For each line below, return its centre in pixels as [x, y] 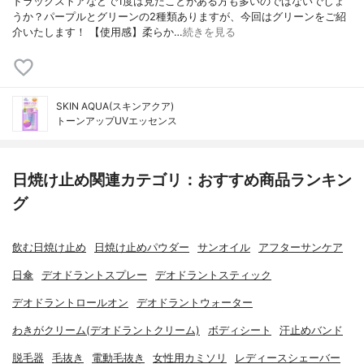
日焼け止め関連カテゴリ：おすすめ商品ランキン [182, 180]
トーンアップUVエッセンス [117, 121]
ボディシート [240, 331]
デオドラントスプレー [94, 275]
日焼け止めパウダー [142, 248]
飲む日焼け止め [49, 248]
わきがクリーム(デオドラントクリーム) [106, 331]
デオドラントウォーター [195, 303]
